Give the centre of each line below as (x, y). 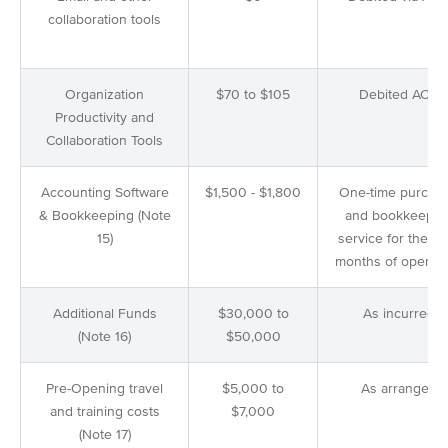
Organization (104, 95)
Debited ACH (398, 95)
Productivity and (104, 118)
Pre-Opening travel (104, 389)
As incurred (398, 314)
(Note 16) (104, 337)
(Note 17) (104, 435)
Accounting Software (104, 193)
